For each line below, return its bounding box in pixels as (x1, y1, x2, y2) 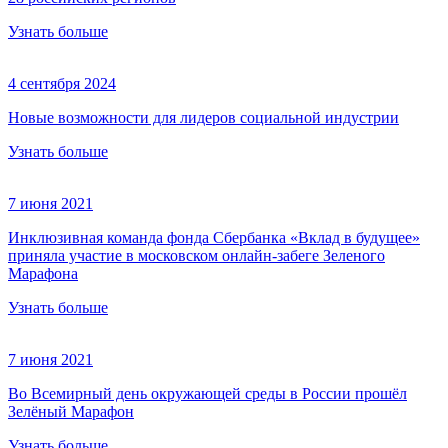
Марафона (8, 265, 78, 283)
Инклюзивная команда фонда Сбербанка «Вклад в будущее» (8, 229, 420, 247)
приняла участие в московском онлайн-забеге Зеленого (8, 247, 385, 265)
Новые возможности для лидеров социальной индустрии (8, 109, 399, 127)
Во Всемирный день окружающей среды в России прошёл (8, 385, 407, 403)
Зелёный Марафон (8, 403, 134, 421)
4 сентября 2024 (8, 75, 116, 93)
